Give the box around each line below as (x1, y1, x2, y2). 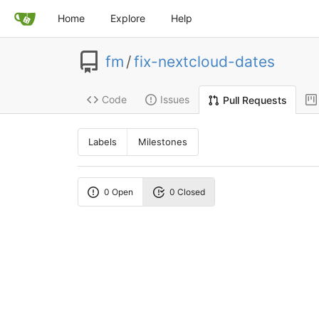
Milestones (138, 136, 188, 148)
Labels (88, 136, 117, 148)
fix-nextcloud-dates (133, 53, 275, 71)
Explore (110, 12, 145, 24)
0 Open (104, 186, 134, 197)
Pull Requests (222, 93, 287, 106)
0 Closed (169, 186, 205, 197)
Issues (159, 93, 189, 106)
